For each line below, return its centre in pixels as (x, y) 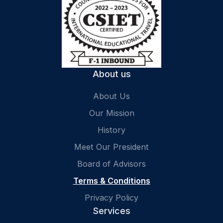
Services (111, 211)
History (111, 130)
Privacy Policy (111, 197)
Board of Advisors (111, 164)
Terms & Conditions (111, 180)
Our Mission (111, 113)
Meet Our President (111, 147)
